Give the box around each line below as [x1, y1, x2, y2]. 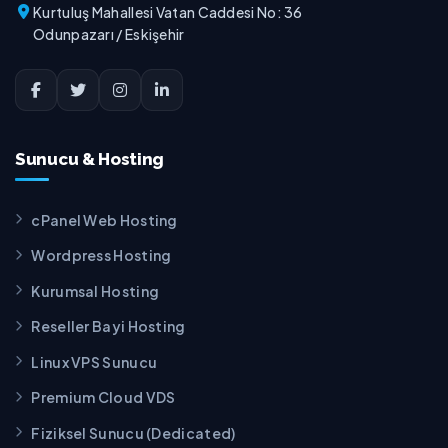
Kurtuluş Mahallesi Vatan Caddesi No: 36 [33, 3, 303, 21]
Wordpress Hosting [31, 246, 172, 264]
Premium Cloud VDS [31, 388, 176, 406]
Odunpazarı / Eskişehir [33, 25, 185, 43]
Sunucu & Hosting [15, 149, 165, 169]
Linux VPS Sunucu [31, 352, 158, 371]
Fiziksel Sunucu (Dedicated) [31, 423, 236, 442]
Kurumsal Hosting [31, 281, 160, 300]
